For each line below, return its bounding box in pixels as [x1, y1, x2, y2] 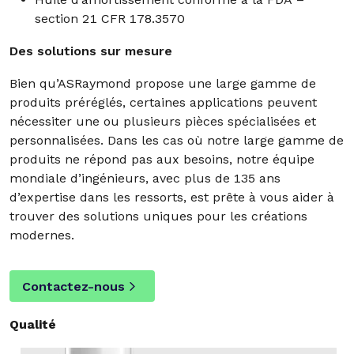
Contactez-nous [22, 278, 125, 294]
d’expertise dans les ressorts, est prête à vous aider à [9, 190, 334, 205]
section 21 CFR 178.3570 [35, 11, 185, 26]
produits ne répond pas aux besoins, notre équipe [9, 152, 314, 167]
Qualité [9, 317, 56, 332]
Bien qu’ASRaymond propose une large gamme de [9, 76, 316, 91]
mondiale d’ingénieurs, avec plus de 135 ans [9, 171, 281, 186]
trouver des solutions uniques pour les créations [9, 209, 307, 224]
